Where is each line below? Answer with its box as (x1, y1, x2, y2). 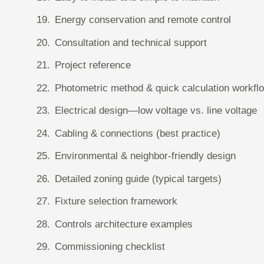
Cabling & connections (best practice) (55, 127, 220, 139)
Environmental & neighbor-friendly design (55, 150, 236, 161)
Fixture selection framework (55, 196, 177, 207)
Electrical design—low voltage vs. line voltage (55, 105, 257, 116)
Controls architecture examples (55, 218, 193, 230)
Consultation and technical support (55, 37, 207, 48)
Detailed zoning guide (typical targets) (55, 173, 222, 184)
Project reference (55, 60, 131, 71)
